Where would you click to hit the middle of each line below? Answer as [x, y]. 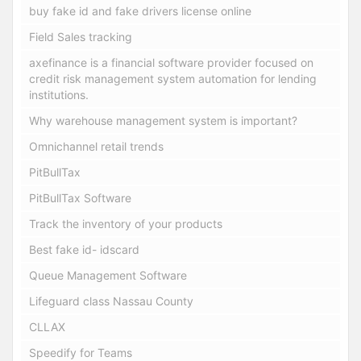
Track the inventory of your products [126, 223]
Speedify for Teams [81, 352]
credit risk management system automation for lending [173, 78]
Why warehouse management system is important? [163, 120]
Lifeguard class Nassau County [111, 301]
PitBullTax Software [80, 197]
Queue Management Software [108, 275]
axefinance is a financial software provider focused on [171, 62]
